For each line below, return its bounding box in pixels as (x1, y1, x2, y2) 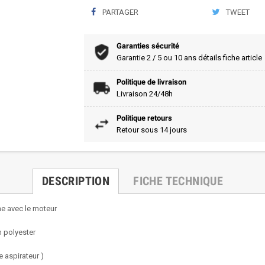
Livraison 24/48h (116, 89, 173, 98)
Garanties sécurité (116, 41, 179, 50)
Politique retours (116, 113, 172, 122)
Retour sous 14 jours (116, 125, 187, 134)
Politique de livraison (116, 77, 186, 86)
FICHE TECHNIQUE (133, 173, 224, 188)
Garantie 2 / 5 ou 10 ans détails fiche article (116, 53, 262, 62)
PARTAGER (100, 7, 138, 17)
